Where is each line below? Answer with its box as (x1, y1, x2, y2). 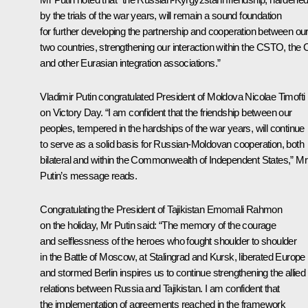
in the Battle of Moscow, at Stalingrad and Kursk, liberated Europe (40, 250, 305, 263)
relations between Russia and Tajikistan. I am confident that (40, 282, 280, 294)
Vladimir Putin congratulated (40, 90, 156, 102)
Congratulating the (40, 203, 116, 215)
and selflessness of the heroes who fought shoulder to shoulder (40, 234, 297, 247)
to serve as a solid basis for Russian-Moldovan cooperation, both (40, 137, 304, 150)
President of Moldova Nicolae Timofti (156, 90, 305, 102)
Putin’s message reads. (40, 169, 137, 181)
